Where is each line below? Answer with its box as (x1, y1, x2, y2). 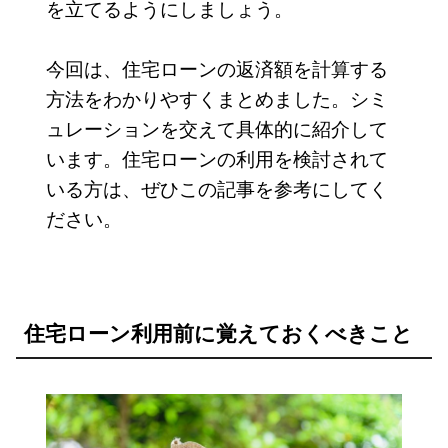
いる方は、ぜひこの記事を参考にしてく (45, 173, 388, 201)
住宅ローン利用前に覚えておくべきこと (23, 316, 413, 347)
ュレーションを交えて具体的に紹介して (45, 113, 388, 141)
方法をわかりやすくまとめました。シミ (45, 83, 388, 111)
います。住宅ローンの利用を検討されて (45, 143, 388, 171)
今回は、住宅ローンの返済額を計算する (45, 53, 388, 81)
